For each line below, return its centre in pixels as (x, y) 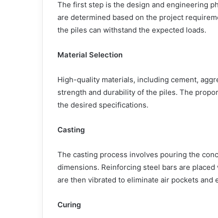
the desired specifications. (103, 105)
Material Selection (90, 54)
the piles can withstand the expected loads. (132, 30)
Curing (69, 204)
